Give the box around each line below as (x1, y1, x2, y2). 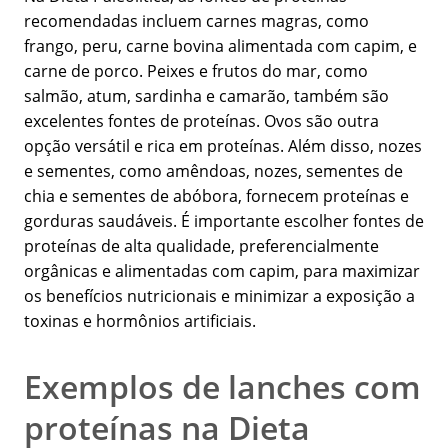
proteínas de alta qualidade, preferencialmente (24, 235, 379, 258)
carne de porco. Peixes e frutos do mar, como (24, 60, 368, 83)
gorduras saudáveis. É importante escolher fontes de (24, 210, 424, 233)
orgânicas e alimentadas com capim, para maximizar (24, 260, 420, 283)
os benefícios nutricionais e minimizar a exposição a (24, 285, 415, 308)
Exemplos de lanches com (24, 365, 421, 409)
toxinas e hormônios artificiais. (24, 310, 256, 333)
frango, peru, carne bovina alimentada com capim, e (24, 35, 417, 58)
